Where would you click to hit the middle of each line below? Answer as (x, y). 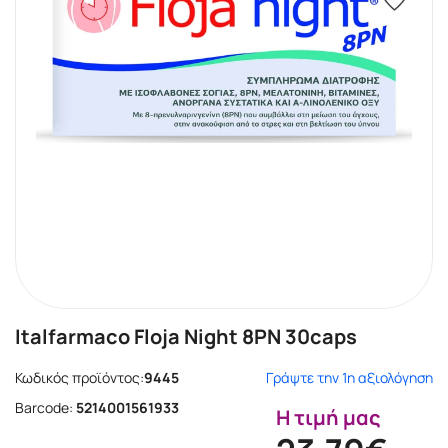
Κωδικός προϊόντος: (79, 377)
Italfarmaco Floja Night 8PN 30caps (186, 336)
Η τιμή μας (328, 417)
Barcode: (44, 407)
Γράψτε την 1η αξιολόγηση (349, 377)
